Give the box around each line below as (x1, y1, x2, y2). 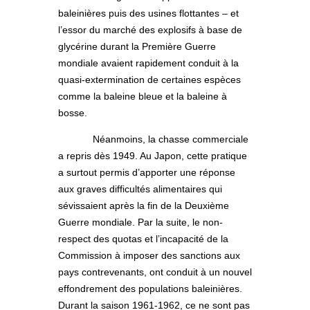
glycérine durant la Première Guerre (58, 41, 216, 53)
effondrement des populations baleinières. (58, 283, 242, 295)
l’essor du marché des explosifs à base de (58, 24, 242, 36)
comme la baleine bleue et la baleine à (58, 91, 227, 102)
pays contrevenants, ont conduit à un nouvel (58, 266, 252, 278)
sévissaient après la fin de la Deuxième (58, 200, 229, 212)
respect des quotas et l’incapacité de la (58, 233, 228, 245)
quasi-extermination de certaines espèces (58, 74, 241, 86)
